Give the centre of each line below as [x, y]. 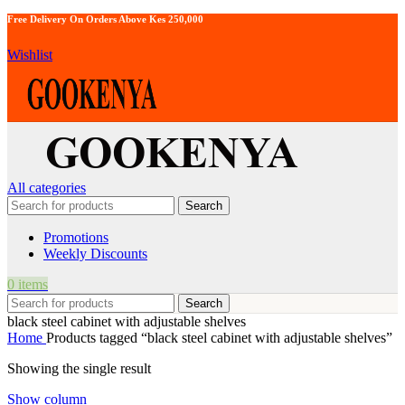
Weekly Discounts [95, 253]
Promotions [76, 237]
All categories [47, 187]
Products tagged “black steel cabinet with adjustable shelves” [219, 337]
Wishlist [30, 54]
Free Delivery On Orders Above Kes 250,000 [105, 19]
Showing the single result [79, 368]
